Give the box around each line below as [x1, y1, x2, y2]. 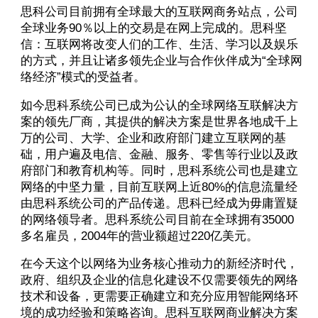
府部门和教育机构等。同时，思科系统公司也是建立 [20, 163, 298, 177]
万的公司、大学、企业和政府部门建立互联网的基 [20, 131, 286, 145]
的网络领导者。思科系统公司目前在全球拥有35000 [20, 212, 294, 226]
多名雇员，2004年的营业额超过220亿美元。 [20, 229, 286, 243]
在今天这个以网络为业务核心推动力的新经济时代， [20, 257, 298, 271]
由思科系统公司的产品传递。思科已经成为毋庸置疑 [20, 196, 298, 210]
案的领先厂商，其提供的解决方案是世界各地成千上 [20, 114, 298, 128]
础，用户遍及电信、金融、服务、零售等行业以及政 [20, 147, 298, 161]
